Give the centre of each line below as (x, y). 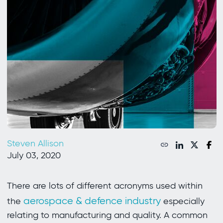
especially (182, 201)
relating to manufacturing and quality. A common (107, 215)
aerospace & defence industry (92, 201)
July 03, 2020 (34, 156)
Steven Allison (35, 144)
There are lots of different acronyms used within (105, 186)
